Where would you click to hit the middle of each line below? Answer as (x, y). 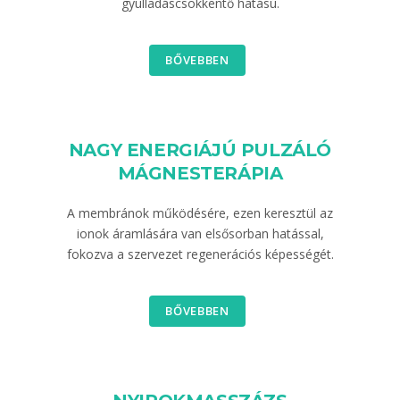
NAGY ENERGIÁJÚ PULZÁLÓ (200, 150)
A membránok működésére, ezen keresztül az (200, 213)
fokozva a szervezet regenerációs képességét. (200, 254)
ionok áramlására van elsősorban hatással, (200, 233)
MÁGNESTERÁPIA (200, 173)
